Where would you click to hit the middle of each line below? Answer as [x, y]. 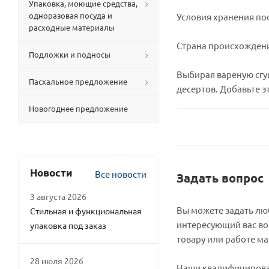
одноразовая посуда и [71, 15]
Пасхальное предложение [78, 81]
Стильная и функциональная [86, 211]
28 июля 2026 [57, 261]
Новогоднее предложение [78, 108]
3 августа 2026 [58, 196]
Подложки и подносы [70, 54]
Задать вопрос [220, 178]
